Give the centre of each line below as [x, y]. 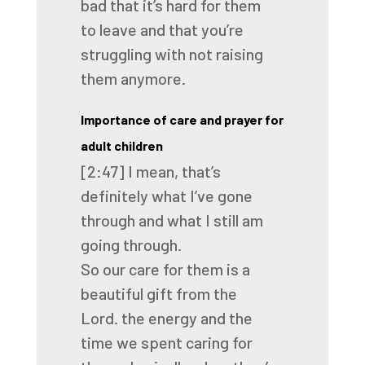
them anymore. [133, 78]
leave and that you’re [171, 29]
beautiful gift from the [158, 293]
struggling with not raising [172, 54]
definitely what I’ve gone [166, 196]
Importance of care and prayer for [182, 119]
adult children [121, 145]
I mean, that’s [174, 171]
